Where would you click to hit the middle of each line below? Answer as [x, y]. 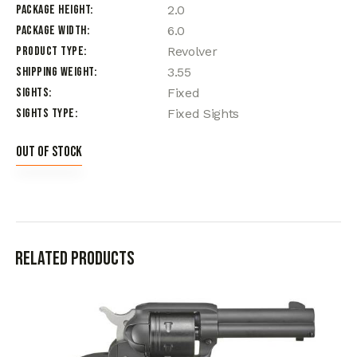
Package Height [53, 10]
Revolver [192, 52]
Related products [75, 259]
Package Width [51, 31]
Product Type [50, 52]
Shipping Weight [55, 73]
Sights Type [45, 114]
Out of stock [49, 152]
